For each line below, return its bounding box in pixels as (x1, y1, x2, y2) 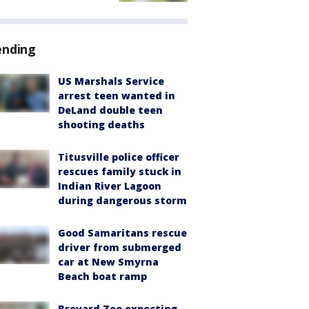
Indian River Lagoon (58, 179, 161, 192)
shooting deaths (58, 117, 145, 131)
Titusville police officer (58, 150, 179, 163)
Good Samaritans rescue (58, 226, 187, 239)
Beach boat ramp (58, 269, 147, 283)
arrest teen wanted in (58, 88, 175, 102)
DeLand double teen (58, 103, 163, 117)
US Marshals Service (58, 74, 164, 88)
